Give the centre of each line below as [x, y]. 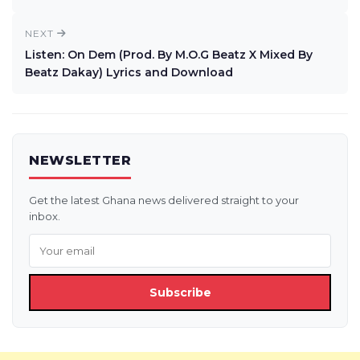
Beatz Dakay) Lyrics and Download [129, 72]
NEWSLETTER [80, 160]
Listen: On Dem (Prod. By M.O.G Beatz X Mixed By [169, 55]
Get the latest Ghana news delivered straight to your [164, 200]
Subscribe [180, 292]
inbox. [45, 216]
